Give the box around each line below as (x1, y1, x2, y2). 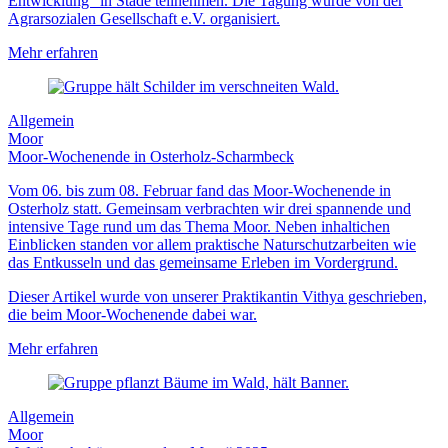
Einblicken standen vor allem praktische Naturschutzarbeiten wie (8, 236, 416, 254)
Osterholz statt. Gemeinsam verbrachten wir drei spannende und (8, 200, 411, 218)
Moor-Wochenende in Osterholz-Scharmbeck (8, 148, 294, 166)
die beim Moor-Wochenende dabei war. (8, 306, 257, 324)
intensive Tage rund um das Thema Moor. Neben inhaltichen (8, 218, 390, 236)
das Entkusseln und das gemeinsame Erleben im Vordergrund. (8, 254, 398, 272)
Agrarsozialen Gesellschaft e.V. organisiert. (8, 10, 280, 28)
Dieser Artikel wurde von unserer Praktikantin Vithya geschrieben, (8, 288, 427, 306)
